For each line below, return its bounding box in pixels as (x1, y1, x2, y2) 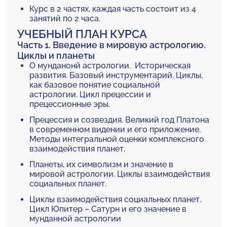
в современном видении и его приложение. (29, 125, 201, 134)
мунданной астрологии (29, 214, 121, 223)
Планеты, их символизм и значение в (29, 160, 173, 169)
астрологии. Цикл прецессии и (29, 90, 151, 99)
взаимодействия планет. (29, 144, 125, 154)
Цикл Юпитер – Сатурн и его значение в (29, 204, 186, 214)
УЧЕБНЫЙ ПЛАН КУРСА (17, 27, 147, 41)
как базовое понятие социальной (29, 80, 160, 90)
